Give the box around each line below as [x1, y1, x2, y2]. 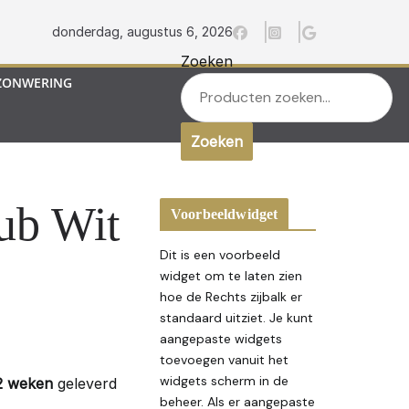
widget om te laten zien [160, 267, 302, 285]
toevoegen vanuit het [160, 351, 288, 369]
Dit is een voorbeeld [160, 246, 280, 264]
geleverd [52, 374, 117, 393]
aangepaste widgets [160, 330, 282, 348]
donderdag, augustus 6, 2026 [52, 24, 233, 40]
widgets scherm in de [160, 372, 288, 390]
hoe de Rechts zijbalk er [160, 288, 302, 306]
